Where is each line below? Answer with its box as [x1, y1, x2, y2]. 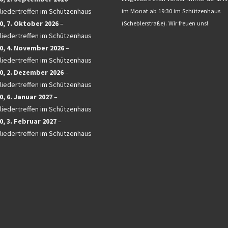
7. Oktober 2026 [7, 19, 59, 28]
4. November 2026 [7, 43, 64, 53]
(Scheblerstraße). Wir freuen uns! [122, 19, 208, 27]
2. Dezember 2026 [7, 68, 64, 77]
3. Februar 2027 [7, 117, 56, 126]
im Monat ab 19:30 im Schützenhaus [122, 7, 220, 15]
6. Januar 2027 [7, 92, 52, 102]
